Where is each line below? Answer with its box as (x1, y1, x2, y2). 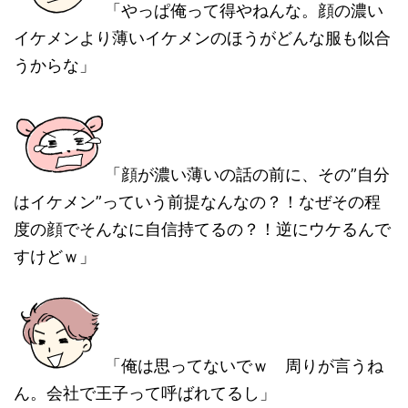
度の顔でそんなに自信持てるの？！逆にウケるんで (14, 219, 391, 239)
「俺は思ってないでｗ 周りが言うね (105, 356, 383, 375)
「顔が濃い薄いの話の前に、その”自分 (105, 165, 390, 184)
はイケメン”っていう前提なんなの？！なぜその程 (14, 192, 381, 211)
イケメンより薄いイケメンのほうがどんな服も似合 (14, 28, 391, 47)
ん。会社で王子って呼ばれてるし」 (14, 383, 276, 403)
